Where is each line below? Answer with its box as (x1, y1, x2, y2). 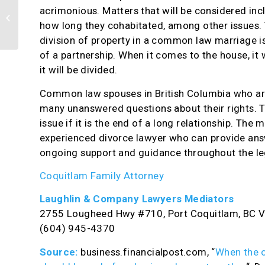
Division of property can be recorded (21, 5, 144, 17)
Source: (40, 245, 81, 258)
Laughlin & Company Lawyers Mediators (40, 193, 234, 205)
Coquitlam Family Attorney (40, 170, 164, 182)
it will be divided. (40, 64, 118, 76)
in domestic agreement (21, 18, 99, 29)
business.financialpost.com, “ (80, 245, 215, 258)
